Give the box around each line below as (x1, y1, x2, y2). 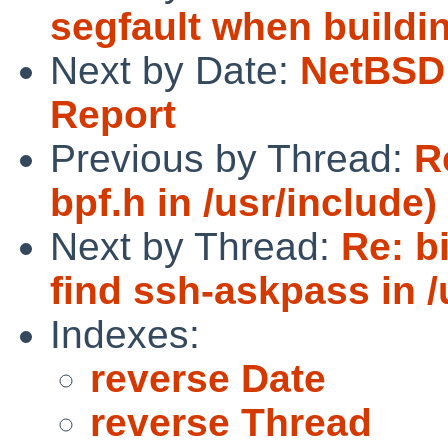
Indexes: (50, 312, 200, 356)
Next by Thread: (50, 224, 341, 268)
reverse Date (90, 356, 326, 400)
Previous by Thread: (50, 136, 414, 180)
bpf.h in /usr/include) (50, 180, 437, 224)
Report (50, 92, 176, 136)
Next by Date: (50, 48, 300, 92)
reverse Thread (90, 400, 372, 444)
